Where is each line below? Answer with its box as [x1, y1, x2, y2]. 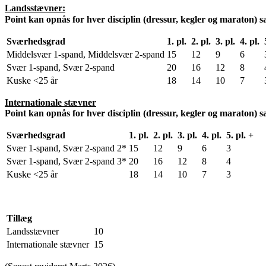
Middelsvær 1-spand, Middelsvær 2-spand [7, 49, 164, 59]
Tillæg [7, 213, 32, 223]
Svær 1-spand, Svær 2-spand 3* [7, 156, 126, 166]
